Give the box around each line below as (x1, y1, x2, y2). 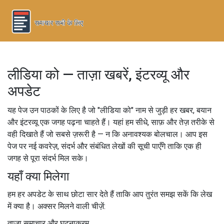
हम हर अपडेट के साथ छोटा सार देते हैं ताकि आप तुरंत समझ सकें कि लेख (7, 189, 212, 199)
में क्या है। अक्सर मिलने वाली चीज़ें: (7, 201, 105, 211)
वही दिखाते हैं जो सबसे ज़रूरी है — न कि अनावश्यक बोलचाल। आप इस (7, 129, 207, 139)
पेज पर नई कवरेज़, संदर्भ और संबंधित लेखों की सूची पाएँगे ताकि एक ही (7, 141, 201, 151)
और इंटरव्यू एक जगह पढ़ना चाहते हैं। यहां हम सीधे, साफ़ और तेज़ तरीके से (7, 117, 214, 127)
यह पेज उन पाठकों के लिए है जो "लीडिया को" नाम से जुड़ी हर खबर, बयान (7, 105, 211, 115)
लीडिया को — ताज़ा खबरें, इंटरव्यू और (7, 66, 189, 83)
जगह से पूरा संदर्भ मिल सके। (7, 153, 88, 163)
